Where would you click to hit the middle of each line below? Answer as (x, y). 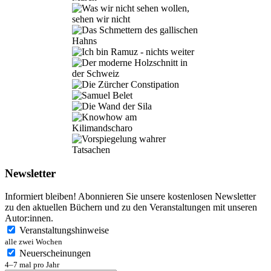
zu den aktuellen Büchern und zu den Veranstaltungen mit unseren (131, 207)
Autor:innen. (29, 218)
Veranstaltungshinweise (64, 230)
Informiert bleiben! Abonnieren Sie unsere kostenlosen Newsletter (130, 197)
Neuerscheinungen (55, 253)
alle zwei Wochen (34, 242)
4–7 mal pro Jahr (32, 265)
